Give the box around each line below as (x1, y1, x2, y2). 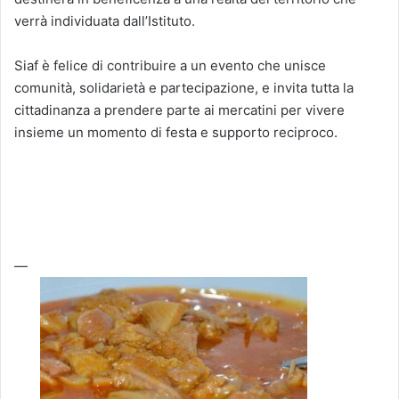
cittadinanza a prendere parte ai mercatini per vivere (14, 101, 345, 118)
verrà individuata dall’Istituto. (14, 12, 195, 29)
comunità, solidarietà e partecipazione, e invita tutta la (14, 78, 354, 96)
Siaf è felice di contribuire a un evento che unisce (14, 56, 326, 74)
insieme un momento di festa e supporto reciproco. (14, 123, 338, 141)
